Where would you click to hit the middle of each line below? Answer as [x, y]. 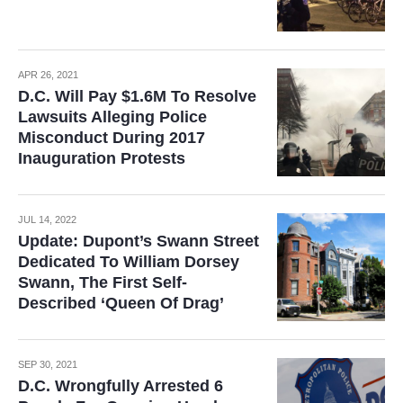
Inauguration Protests [102, 158]
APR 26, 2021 [48, 74]
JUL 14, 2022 [47, 219]
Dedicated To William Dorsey [129, 261]
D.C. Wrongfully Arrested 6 [121, 385]
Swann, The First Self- [103, 282]
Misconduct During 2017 [112, 137]
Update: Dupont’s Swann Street [139, 241]
